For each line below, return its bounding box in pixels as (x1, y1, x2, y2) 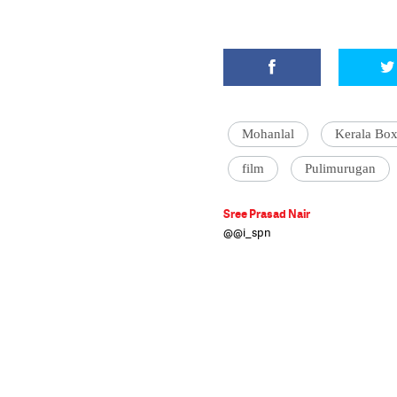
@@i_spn (223, 224, 271, 240)
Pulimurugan (305, 161, 376, 175)
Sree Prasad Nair (223, 206, 310, 222)
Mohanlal (242, 127, 294, 141)
